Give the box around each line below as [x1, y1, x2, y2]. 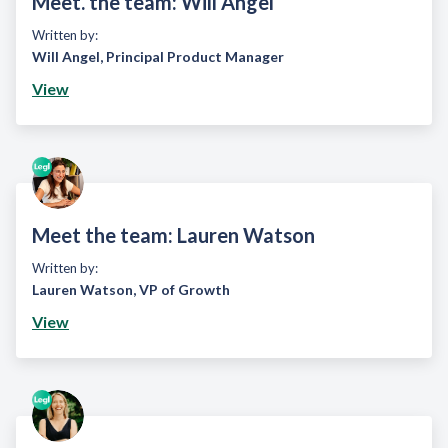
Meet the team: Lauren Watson [32, 223, 315, 247]
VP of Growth [139, 281, 230, 298]
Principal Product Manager [106, 48, 284, 65]
